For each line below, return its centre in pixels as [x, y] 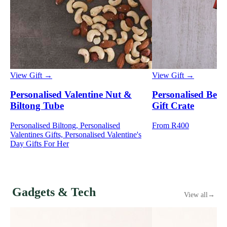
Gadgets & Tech [54, 192]
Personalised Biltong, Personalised [65, 126]
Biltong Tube [37, 106]
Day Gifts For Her [40, 144]
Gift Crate [173, 106]
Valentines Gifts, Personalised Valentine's [76, 135]
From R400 [171, 126]
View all [196, 195]
